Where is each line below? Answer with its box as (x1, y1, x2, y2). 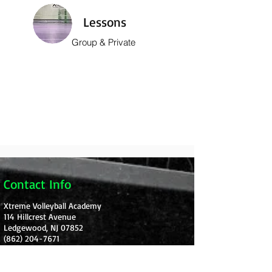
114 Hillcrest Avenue (4, 211, 76, 222)
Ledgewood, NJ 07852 (4, 222, 83, 233)
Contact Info (4, 176, 71, 192)
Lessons (83, 14, 126, 30)
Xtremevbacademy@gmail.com (4, 255, 117, 265)
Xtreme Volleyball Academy (4, 200, 101, 211)
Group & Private (71, 36, 135, 48)
